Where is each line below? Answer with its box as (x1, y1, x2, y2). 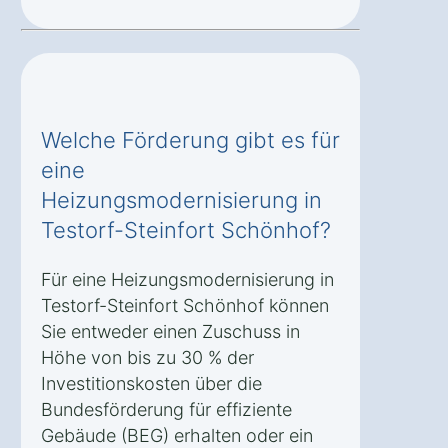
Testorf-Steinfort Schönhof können (41, 295, 329, 317)
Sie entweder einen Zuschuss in (41, 321, 300, 343)
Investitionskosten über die (41, 373, 262, 395)
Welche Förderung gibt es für (41, 127, 340, 154)
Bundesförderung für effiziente (41, 399, 292, 421)
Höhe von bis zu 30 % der (41, 347, 254, 369)
